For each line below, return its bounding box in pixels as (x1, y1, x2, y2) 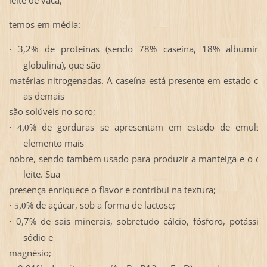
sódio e (23, 231, 55, 243)
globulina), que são (23, 58, 101, 71)
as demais (23, 89, 67, 102)
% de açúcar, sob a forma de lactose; (26, 198, 175, 211)
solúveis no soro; (25, 105, 95, 117)
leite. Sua (23, 167, 60, 180)
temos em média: (8, 18, 80, 30)
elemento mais (23, 136, 84, 149)
